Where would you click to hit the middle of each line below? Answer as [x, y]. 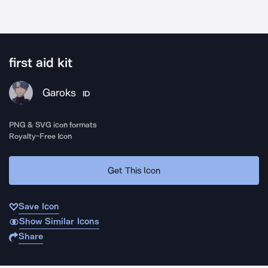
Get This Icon [134, 170]
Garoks [59, 93]
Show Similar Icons [59, 221]
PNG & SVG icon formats [53, 125]
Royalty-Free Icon [41, 136]
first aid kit [41, 63]
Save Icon [39, 206]
